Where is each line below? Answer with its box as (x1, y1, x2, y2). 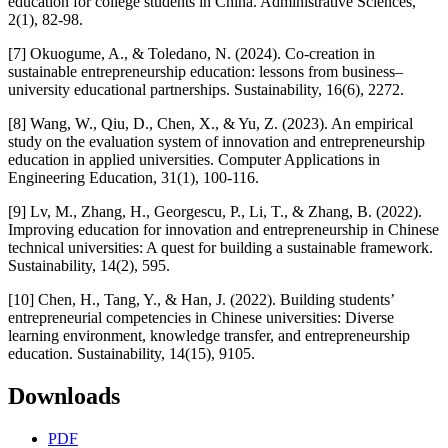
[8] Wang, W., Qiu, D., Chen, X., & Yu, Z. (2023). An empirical (8, 114, 413, 132)
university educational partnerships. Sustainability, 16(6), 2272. (8, 80, 404, 98)
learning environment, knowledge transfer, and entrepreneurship (8, 326, 410, 344)
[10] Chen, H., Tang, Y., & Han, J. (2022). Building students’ (8, 290, 394, 308)
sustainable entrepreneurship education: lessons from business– (8, 62, 403, 80)
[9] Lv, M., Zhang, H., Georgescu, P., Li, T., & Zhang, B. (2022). (8, 202, 422, 220)
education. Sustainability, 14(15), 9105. (8, 344, 255, 362)
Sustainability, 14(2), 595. (8, 256, 170, 274)
